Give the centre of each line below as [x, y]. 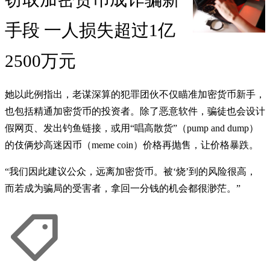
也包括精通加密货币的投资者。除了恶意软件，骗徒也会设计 [135, 111]
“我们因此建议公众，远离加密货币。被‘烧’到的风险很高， [130, 172]
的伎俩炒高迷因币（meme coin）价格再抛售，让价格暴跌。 [132, 145]
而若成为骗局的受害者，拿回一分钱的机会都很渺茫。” [123, 189]
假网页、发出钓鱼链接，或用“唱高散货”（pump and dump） [132, 128]
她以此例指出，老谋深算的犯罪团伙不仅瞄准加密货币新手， [135, 95]
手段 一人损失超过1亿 [90, 30]
